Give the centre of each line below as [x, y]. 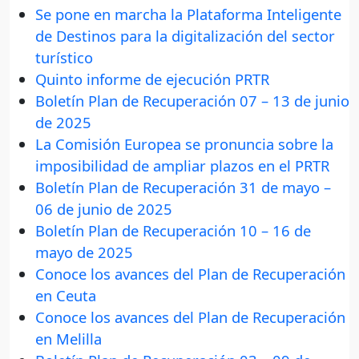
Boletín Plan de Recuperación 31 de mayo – [183, 188]
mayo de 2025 [84, 252]
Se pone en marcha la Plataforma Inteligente [188, 14]
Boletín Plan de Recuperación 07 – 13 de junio [192, 101]
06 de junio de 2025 [104, 209]
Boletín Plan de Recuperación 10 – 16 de [173, 231]
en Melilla [69, 339]
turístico [64, 58]
